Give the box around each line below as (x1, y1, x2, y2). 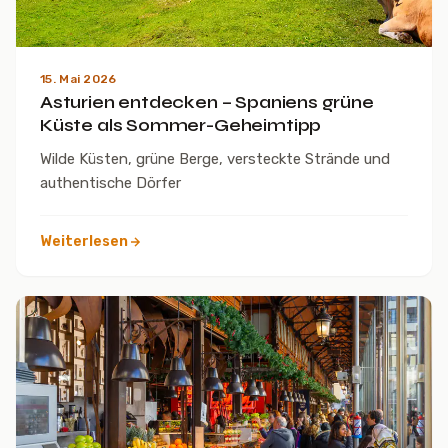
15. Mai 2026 (40, 71, 117, 86)
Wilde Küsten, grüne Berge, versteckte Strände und (40, 149, 390, 168)
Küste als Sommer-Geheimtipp (40, 113, 322, 136)
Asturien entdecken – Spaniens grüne (40, 90, 374, 113)
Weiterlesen (40, 232, 128, 250)
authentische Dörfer (40, 173, 181, 192)
